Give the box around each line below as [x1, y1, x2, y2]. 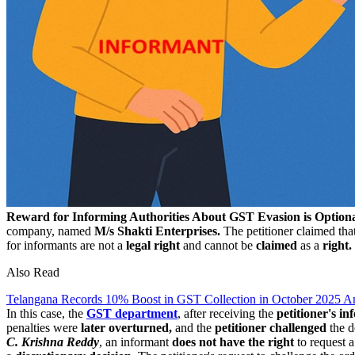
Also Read [6, 265, 59, 279]
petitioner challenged [215, 320, 326, 334]
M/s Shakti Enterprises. [94, 223, 220, 238]
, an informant [99, 334, 169, 349]
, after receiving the [177, 306, 277, 320]
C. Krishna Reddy [6, 334, 99, 349]
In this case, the [6, 306, 86, 320]
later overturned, [81, 320, 172, 334]
